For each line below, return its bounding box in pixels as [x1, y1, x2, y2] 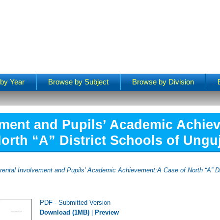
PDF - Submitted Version [40, 198, 111, 206]
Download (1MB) [40, 208, 90, 216]
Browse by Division [132, 78, 194, 86]
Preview [95, 208, 119, 216]
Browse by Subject [48, 78, 109, 86]
